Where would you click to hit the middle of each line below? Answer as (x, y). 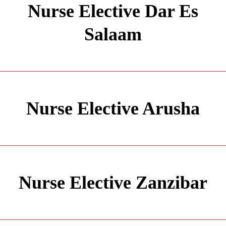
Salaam (113, 34)
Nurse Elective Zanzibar (113, 183)
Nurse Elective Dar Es (113, 11)
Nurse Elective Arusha (113, 108)
